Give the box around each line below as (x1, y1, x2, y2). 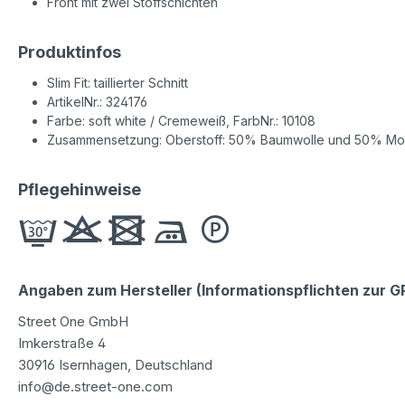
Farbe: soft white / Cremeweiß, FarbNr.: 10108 (47, 112, 316, 128)
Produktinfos (18, 42, 121, 61)
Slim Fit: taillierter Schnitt (47, 74, 188, 90)
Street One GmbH (18, 312, 128, 330)
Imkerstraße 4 (18, 334, 106, 352)
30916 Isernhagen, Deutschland (18, 355, 212, 373)
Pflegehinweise (18, 179, 141, 199)
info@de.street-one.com (18, 377, 173, 395)
